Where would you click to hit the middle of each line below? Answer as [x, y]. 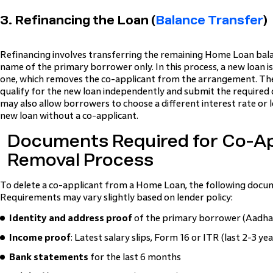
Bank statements [49, 257]
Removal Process [80, 160]
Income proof [40, 237]
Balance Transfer [209, 20]
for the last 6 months [135, 257]
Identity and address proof [71, 218]
